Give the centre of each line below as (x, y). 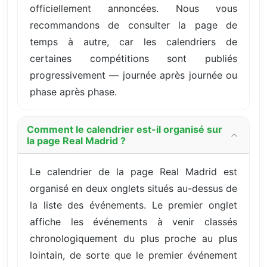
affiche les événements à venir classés (133, 222)
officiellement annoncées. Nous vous (133, 9)
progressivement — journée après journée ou (133, 75)
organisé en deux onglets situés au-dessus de (133, 189)
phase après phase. (73, 92)
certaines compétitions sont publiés (133, 59)
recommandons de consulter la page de (133, 25)
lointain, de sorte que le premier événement (133, 255)
